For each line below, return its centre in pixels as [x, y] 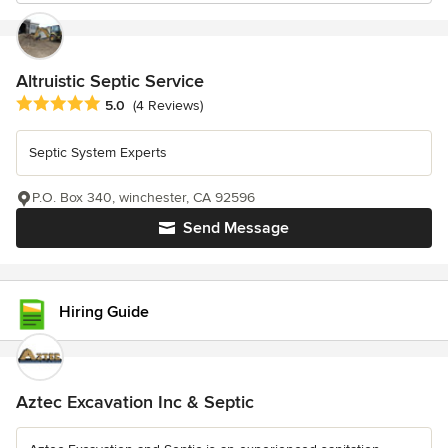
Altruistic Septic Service [110, 81]
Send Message [236, 228]
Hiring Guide [104, 312]
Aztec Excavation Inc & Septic [135, 402]
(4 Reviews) [168, 106]
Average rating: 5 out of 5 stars [122, 104]
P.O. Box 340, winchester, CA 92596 [143, 198]
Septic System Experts [98, 153]
